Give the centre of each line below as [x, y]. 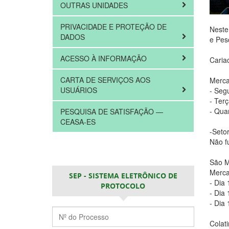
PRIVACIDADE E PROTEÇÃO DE [113, 27]
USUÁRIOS [80, 90]
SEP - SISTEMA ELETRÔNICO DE [123, 176]
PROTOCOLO [123, 186]
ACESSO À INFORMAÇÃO [105, 58]
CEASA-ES [78, 122]
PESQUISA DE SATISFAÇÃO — [112, 111]
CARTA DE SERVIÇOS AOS [105, 80]
